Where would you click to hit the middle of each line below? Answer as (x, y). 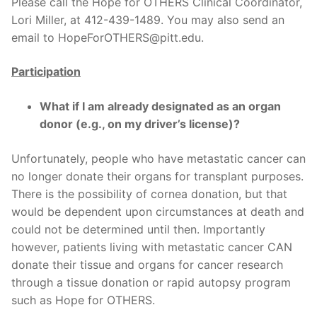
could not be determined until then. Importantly (138, 229)
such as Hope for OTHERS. (83, 300)
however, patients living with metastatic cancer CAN (152, 247)
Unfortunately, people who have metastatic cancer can (158, 158)
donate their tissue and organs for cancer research (147, 264)
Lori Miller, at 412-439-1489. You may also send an (148, 19)
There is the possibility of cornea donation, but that (149, 194)
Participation (46, 71)
